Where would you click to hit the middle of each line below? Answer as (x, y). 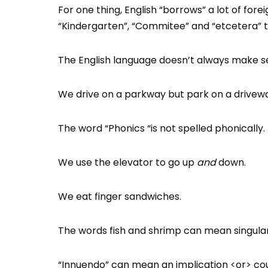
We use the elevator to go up (127, 162)
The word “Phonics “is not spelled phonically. (162, 128)
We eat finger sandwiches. (120, 197)
